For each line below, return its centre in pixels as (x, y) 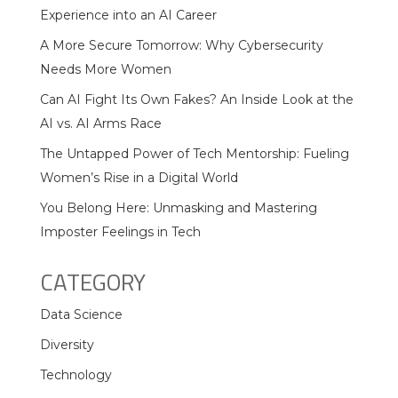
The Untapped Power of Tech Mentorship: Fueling (194, 153)
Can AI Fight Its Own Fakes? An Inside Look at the (196, 99)
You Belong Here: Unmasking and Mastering (178, 207)
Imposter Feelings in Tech (120, 231)
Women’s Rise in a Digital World (139, 177)
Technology (76, 374)
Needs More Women (105, 69)
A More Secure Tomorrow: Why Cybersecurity (181, 45)
